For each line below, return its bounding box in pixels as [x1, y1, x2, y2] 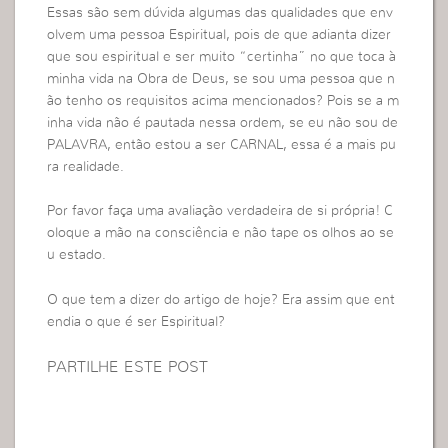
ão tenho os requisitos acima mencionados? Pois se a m [47, 93, 400, 108]
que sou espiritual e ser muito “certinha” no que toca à [47, 49, 397, 64]
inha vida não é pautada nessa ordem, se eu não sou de [47, 115, 399, 130]
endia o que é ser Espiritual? [47, 314, 226, 329]
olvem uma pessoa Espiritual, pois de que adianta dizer [47, 27, 392, 42]
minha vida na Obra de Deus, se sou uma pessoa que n [47, 71, 396, 86]
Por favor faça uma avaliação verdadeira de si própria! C [47, 204, 394, 219]
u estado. [47, 248, 107, 263]
